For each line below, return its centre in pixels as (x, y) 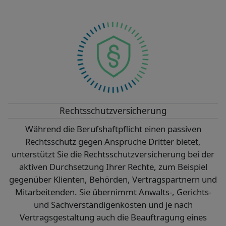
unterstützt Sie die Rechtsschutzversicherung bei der (113, 154)
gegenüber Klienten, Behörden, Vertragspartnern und (113, 180)
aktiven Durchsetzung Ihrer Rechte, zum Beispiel (113, 167)
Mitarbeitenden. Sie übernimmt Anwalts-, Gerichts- (113, 192)
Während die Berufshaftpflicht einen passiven (113, 129)
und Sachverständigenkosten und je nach (113, 205)
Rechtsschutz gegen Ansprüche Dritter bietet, (113, 142)
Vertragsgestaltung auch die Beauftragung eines (113, 217)
